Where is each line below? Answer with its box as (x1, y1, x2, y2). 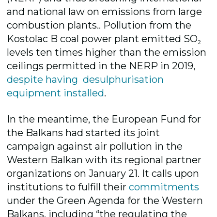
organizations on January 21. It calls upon (7, 167, 200, 179)
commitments (129, 181, 200, 193)
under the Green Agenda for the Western (7, 194, 203, 206)
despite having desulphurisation (7, 74, 164, 86)
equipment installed (7, 87, 105, 99)
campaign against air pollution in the (7, 140, 183, 152)
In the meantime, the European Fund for (7, 113, 201, 125)
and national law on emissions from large (7, 6, 202, 18)
